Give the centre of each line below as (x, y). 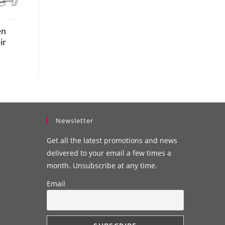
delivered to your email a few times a (109, 153)
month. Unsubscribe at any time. (102, 165)
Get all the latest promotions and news (112, 140)
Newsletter (75, 120)
